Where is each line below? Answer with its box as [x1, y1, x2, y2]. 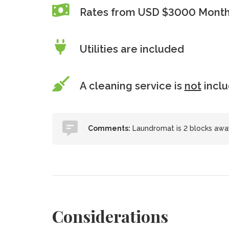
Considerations [52, 205, 168, 227]
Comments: [87, 124, 130, 132]
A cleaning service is [79, 80, 185, 92]
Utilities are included [79, 43, 184, 55]
